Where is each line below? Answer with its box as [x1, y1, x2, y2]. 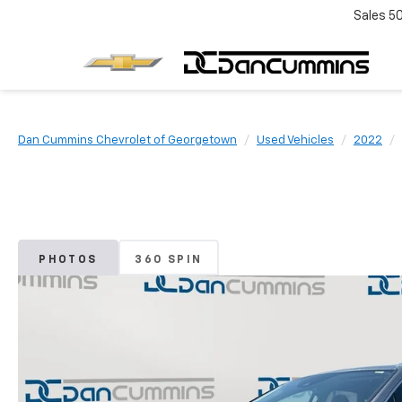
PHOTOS [39, 254, 98, 266]
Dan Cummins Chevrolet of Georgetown [18, 135, 237, 146]
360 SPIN [135, 254, 203, 266]
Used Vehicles [257, 135, 334, 146]
